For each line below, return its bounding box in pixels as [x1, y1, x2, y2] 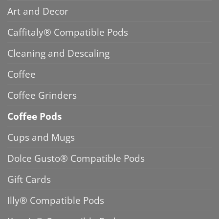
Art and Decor [7, 4, 68, 18]
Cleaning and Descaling [7, 46, 109, 60]
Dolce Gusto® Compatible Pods [7, 152, 145, 165]
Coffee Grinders [7, 88, 77, 102]
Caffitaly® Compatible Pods [7, 25, 128, 39]
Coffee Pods [7, 109, 62, 123]
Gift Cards [7, 173, 51, 186]
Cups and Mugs [7, 131, 75, 144]
